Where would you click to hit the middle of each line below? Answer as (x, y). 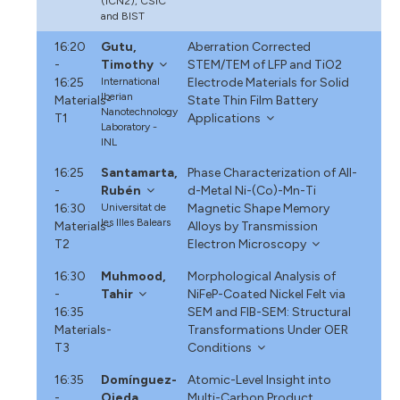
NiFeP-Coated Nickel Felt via (266, 294)
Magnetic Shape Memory (258, 208)
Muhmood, (134, 276)
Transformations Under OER (267, 329)
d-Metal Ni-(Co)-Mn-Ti (251, 190)
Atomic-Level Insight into (259, 379)
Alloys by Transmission (252, 226)
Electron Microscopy (246, 244)
